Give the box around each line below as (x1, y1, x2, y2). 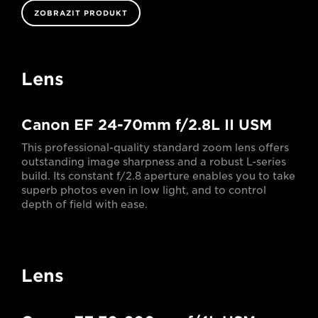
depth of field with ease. (21, 198, 148, 210)
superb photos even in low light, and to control (21, 184, 266, 196)
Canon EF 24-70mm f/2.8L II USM (21, 116, 272, 133)
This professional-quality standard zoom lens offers (21, 141, 289, 153)
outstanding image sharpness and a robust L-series (21, 155, 286, 168)
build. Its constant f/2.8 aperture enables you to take (21, 170, 295, 182)
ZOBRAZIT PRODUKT (34, 8, 128, 17)
